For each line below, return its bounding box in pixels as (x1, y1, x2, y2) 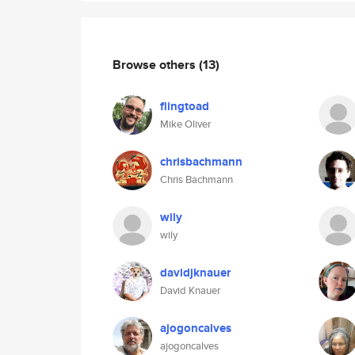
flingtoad (160, 97, 209, 115)
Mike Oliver (160, 116, 211, 132)
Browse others (113, 55, 199, 74)
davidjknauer (160, 264, 231, 281)
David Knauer (160, 283, 220, 298)
